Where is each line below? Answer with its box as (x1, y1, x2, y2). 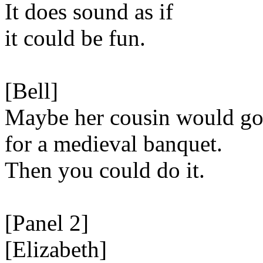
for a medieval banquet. (5, 131, 222, 156)
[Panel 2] (5, 210, 89, 235)
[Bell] (5, 78, 58, 103)
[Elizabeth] (5, 237, 107, 262)
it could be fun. (5, 25, 146, 50)
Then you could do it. (5, 157, 205, 183)
